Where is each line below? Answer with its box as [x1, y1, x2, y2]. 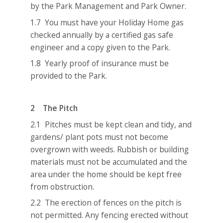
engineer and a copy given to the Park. [30, 41, 171, 53]
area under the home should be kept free [30, 168, 182, 180]
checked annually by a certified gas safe [30, 29, 174, 40]
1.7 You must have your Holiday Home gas [30, 16, 184, 28]
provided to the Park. [30, 70, 108, 82]
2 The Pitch [30, 103, 78, 114]
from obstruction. [30, 181, 95, 192]
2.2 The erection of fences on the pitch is [30, 197, 182, 209]
